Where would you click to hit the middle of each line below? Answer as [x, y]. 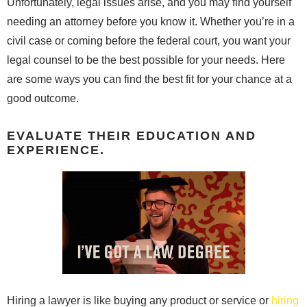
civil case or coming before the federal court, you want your [149, 40]
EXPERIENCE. [56, 150]
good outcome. [43, 98]
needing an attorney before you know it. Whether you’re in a [151, 21]
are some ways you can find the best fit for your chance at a [149, 79]
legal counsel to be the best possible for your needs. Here [146, 60]
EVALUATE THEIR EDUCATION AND [132, 135]
